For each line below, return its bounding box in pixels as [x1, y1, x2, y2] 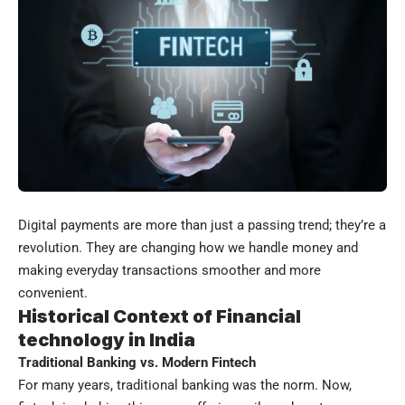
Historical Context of [18, 305, 216, 327]
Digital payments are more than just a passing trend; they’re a [18, 216, 386, 233]
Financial [216, 305, 301, 327]
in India [125, 328, 195, 351]
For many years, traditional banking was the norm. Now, [18, 376, 352, 393]
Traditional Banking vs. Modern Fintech [18, 353, 256, 371]
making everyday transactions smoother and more [18, 261, 321, 278]
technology [18, 328, 125, 351]
